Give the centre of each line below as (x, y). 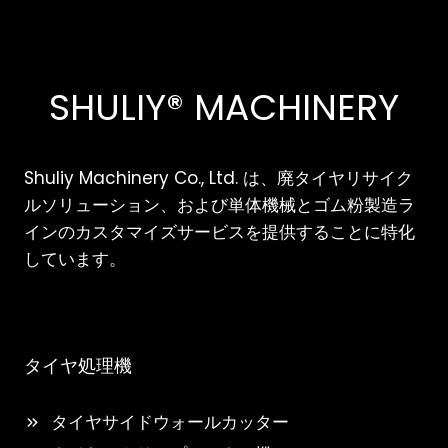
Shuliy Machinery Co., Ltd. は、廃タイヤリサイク (218, 178)
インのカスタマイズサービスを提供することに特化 (219, 232)
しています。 (75, 259)
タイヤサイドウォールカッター (170, 422)
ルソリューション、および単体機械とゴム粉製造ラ (219, 205)
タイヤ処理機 (78, 366)
